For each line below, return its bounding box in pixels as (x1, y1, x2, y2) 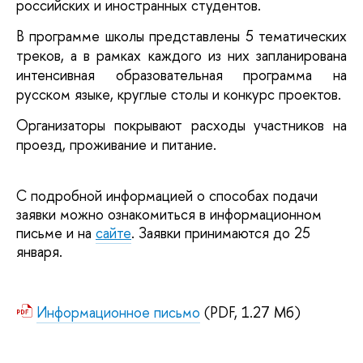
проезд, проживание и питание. (16, 135, 220, 156)
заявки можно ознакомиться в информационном (16, 203, 322, 224)
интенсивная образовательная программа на (16, 65, 347, 85)
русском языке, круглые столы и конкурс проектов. (16, 84, 345, 105)
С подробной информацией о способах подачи (16, 185, 318, 206)
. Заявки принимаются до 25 (131, 222, 310, 243)
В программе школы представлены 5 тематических (16, 26, 347, 46)
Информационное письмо (36, 301, 200, 322)
